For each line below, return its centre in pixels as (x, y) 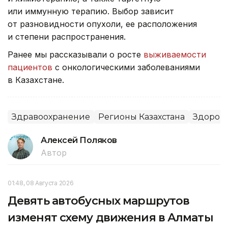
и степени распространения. (67, 36)
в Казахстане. (36, 80)
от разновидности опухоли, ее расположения (102, 24)
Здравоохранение (51, 117)
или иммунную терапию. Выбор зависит (91, 11)
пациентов (30, 67)
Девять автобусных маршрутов (99, 201)
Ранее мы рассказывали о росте (76, 54)
